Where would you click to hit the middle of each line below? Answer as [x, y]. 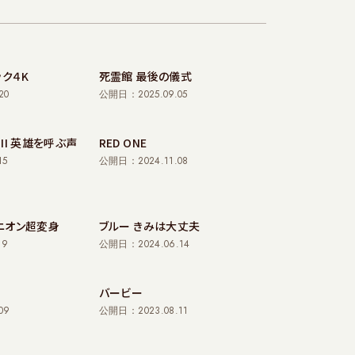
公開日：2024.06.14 [144, 244]
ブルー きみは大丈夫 [149, 226]
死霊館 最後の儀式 [145, 76]
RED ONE [123, 143]
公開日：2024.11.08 [143, 161]
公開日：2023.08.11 [143, 311]
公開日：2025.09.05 [143, 94]
